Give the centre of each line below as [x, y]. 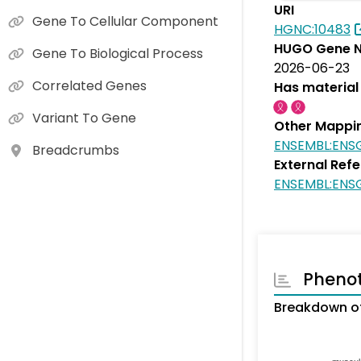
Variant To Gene [84, 118]
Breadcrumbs [76, 150]
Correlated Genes [89, 86]
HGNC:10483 [312, 29]
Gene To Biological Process [118, 54]
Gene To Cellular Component [125, 21]
